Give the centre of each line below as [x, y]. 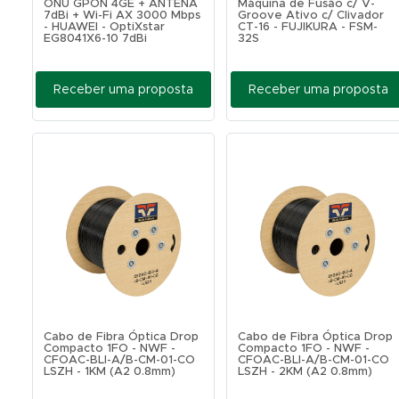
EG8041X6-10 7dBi [95, 39]
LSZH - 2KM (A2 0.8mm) [305, 372]
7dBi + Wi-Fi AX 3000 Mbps [122, 16]
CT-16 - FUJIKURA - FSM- [308, 27]
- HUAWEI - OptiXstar [104, 27]
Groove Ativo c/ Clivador [311, 16]
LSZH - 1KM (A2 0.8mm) [109, 372]
